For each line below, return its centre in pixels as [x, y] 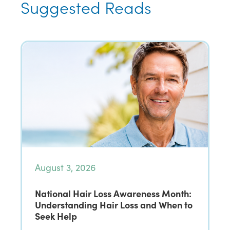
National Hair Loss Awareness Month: [113, 193]
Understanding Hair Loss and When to [114, 205]
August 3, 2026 [65, 167]
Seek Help [57, 216]
